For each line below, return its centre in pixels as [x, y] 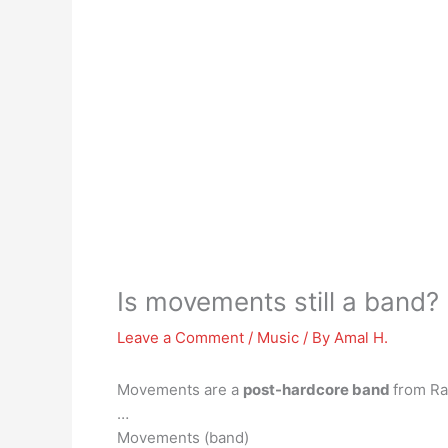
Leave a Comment [180, 337]
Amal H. [361, 337]
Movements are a [180, 389]
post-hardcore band [318, 389]
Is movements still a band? [278, 301]
